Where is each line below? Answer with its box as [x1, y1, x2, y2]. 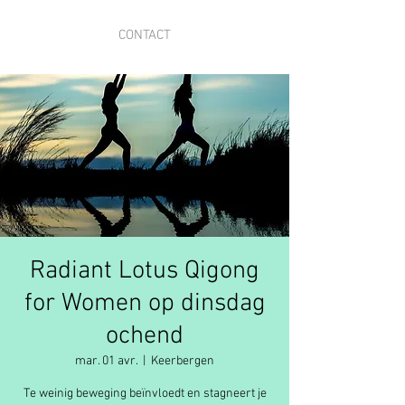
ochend [106, 321, 184, 352]
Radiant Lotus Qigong [30, 256, 259, 287]
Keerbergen [151, 353, 214, 369]
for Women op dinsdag [24, 288, 266, 319]
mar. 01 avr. [75, 353, 137, 369]
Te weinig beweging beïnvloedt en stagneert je [23, 386, 267, 401]
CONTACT [118, 27, 171, 43]
